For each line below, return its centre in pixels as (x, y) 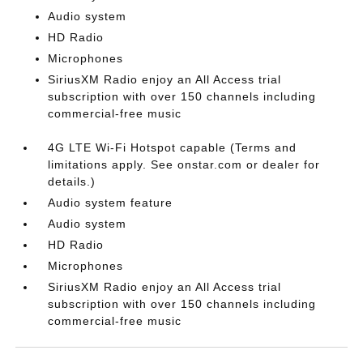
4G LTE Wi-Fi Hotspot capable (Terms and (173, 147)
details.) (72, 181)
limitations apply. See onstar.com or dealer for (184, 164)
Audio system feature (111, 202)
